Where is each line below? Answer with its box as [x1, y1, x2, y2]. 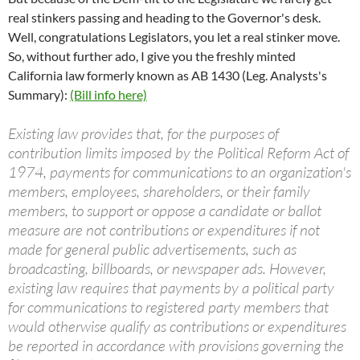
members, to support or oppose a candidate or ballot [8, 201, 321, 221]
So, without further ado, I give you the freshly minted [8, 48, 296, 64]
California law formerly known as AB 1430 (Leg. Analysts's [8, 67, 327, 84]
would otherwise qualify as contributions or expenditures [8, 317, 346, 337]
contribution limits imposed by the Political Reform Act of [8, 143, 349, 163]
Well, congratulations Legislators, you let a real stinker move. [8, 29, 342, 45]
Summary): [8, 87, 70, 103]
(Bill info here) [70, 87, 147, 103]
